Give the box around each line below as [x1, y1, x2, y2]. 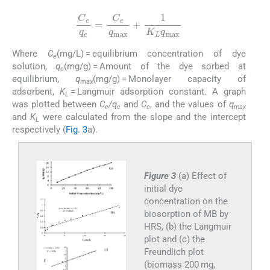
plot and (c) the [143, 234, 205, 245]
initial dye [143, 183, 183, 195]
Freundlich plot [143, 246, 204, 258]
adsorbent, [12, 86, 60, 98]
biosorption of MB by [143, 209, 228, 220]
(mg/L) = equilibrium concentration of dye [56, 48, 246, 60]
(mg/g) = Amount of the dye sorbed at [64, 61, 246, 72]
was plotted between [12, 99, 100, 110]
